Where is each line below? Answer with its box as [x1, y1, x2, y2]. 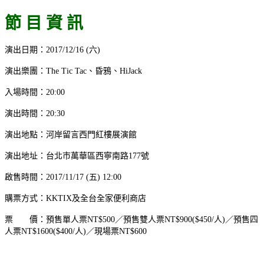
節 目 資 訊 [5, 14, 83, 32]
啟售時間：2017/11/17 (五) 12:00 [5, 172, 121, 181]
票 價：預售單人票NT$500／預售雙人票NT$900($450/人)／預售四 [5, 214, 258, 224]
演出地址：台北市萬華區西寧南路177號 [5, 151, 149, 160]
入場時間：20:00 [5, 87, 65, 97]
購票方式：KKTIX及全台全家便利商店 [5, 193, 146, 203]
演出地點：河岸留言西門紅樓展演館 [5, 130, 137, 139]
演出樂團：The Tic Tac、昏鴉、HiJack [5, 66, 142, 75]
